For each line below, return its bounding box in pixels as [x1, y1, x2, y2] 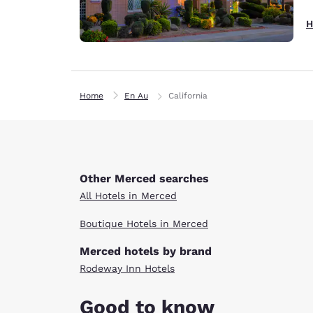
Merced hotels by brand [80, 244, 212, 258]
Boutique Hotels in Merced [80, 217, 208, 229]
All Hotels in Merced [80, 189, 177, 201]
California [168, 90, 208, 101]
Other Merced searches [80, 171, 209, 185]
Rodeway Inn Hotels [80, 262, 175, 274]
